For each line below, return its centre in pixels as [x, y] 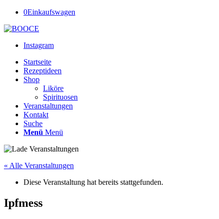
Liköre [53, 88]
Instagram [39, 45]
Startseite [37, 62]
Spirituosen [60, 97]
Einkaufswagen [51, 12]
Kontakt [36, 115]
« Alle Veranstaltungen [39, 165]
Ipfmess [23, 203]
